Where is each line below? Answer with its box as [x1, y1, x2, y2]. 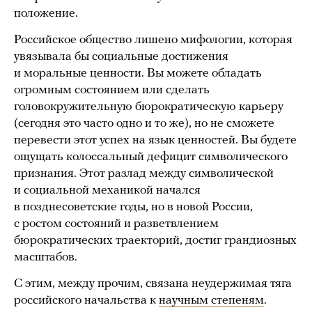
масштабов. [14, 250, 77, 264]
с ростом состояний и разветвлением [14, 217, 219, 231]
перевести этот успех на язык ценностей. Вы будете [14, 133, 297, 147]
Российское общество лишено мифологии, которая [14, 33, 292, 47]
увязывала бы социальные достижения [14, 49, 228, 63]
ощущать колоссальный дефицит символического [14, 150, 288, 164]
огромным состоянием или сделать [14, 83, 210, 97]
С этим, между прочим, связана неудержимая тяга [14, 276, 292, 290]
